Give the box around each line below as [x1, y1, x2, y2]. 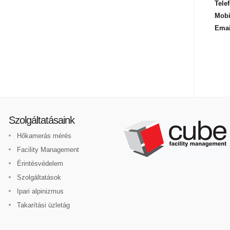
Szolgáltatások [17, 174, 61, 181]
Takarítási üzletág [17, 201, 70, 209]
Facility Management [17, 146, 79, 154]
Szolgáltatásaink [9, 114, 74, 126]
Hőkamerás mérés [17, 132, 71, 140]
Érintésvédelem [17, 160, 63, 167]
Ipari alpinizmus [17, 187, 64, 195]
